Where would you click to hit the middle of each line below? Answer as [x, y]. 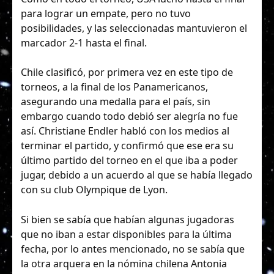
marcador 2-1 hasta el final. [84, 43]
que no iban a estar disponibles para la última [126, 234]
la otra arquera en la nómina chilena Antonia [124, 263]
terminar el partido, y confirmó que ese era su [127, 146]
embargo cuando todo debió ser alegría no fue [129, 117]
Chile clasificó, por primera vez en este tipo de [127, 72]
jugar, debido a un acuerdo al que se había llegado [137, 175]
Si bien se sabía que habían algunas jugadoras [128, 219]
